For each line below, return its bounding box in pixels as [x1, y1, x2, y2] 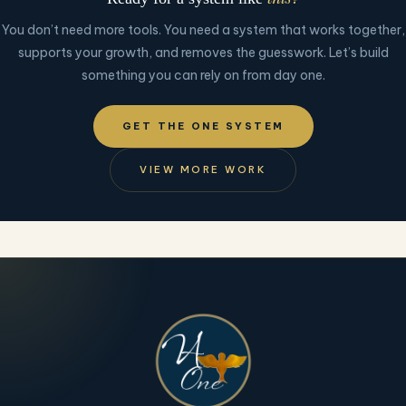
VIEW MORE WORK [140, 162, 266, 176]
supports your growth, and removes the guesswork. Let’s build [17, 43, 389, 61]
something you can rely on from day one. [81, 66, 325, 83]
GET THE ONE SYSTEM [121, 119, 285, 132]
